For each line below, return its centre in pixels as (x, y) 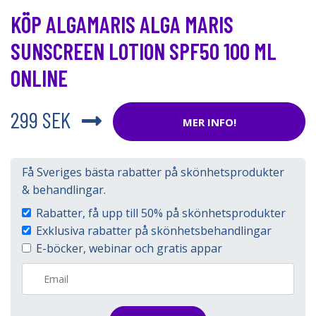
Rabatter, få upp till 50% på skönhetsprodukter (161, 213)
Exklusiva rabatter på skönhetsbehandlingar (154, 231)
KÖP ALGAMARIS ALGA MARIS (122, 24)
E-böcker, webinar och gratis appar (129, 248)
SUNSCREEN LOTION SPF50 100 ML (144, 51)
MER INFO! (209, 122)
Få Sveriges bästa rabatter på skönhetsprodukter (153, 172)
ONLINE (39, 78)
